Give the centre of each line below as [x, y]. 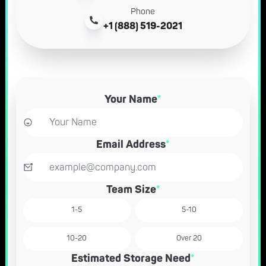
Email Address [131, 144]
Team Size [131, 189]
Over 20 [189, 238]
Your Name [131, 99]
